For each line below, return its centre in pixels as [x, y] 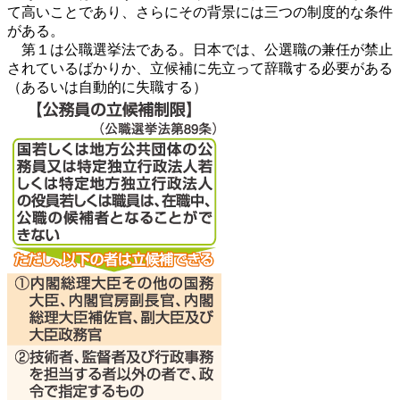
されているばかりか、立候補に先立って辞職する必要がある [200, 68]
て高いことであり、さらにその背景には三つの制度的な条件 [200, 12]
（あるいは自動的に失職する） [107, 87]
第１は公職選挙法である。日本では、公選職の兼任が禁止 [200, 49]
